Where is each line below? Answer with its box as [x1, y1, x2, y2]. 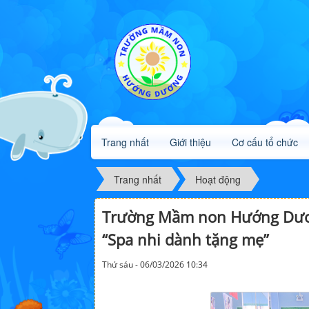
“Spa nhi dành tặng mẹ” [102, 229, 269, 250]
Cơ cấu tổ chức [232, 135, 298, 150]
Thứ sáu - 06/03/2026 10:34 [102, 259, 208, 271]
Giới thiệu [170, 135, 211, 150]
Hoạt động [195, 172, 241, 186]
